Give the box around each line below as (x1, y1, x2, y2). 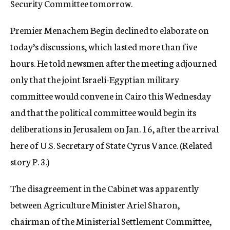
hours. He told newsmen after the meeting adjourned (10, 56, 217, 69)
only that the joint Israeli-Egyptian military (10, 72, 179, 86)
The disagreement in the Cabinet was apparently (10, 181, 199, 195)
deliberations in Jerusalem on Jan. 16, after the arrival (10, 122, 219, 135)
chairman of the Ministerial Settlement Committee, (10, 214, 212, 227)
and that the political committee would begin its (10, 105, 196, 119)
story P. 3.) (10, 155, 49, 168)
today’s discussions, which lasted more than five (10, 40, 197, 53)
